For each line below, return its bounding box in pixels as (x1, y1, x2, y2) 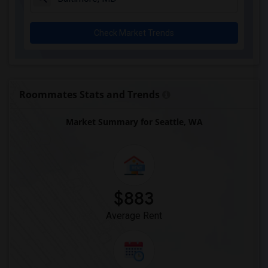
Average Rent (106, 210, 162, 221)
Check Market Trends (94, 28, 174, 38)
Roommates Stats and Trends (19, 88, 160, 101)
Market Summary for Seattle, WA (65, 116, 203, 127)
